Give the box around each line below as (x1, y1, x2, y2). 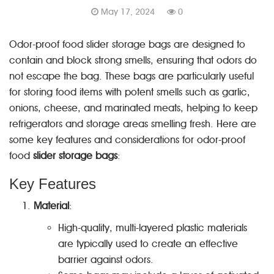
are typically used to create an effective (58, 238, 238, 250)
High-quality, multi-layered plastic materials (58, 222, 247, 234)
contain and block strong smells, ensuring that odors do (9, 54, 257, 66)
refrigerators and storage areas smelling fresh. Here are (9, 118, 256, 130)
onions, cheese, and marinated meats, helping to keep (9, 102, 257, 114)
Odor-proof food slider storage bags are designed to (9, 39, 245, 50)
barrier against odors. (58, 254, 154, 265)
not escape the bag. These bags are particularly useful (9, 70, 254, 82)
